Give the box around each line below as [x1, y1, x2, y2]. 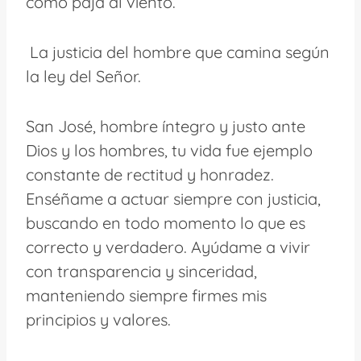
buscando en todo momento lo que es [26, 212, 305, 233]
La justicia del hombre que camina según [26, 41, 330, 62]
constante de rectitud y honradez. [26, 164, 274, 185]
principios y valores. [26, 309, 171, 330]
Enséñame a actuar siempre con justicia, [26, 188, 321, 209]
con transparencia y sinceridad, [26, 260, 257, 281]
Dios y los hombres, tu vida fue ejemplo [26, 139, 313, 160]
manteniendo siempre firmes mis [26, 284, 267, 305]
